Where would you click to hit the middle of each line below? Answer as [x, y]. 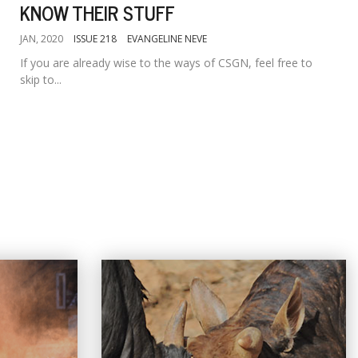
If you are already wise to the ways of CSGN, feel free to [166, 63]
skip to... [41, 80]
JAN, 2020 [42, 39]
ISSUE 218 [95, 39]
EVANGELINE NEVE [167, 39]
